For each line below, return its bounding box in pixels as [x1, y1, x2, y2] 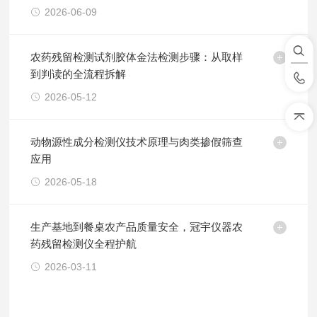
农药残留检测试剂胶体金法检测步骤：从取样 [30, 51, 243, 63]
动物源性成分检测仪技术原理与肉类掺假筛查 [30, 136, 243, 148]
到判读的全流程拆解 [30, 68, 127, 80]
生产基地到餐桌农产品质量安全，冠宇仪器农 [30, 221, 243, 233]
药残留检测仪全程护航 [30, 238, 137, 250]
